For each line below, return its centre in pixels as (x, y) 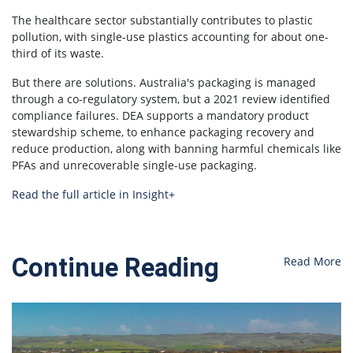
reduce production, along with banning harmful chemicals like (176, 148)
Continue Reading (115, 268)
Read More (312, 261)
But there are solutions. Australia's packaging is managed (164, 82)
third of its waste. (58, 53)
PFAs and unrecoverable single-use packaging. (134, 165)
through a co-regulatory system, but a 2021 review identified (171, 98)
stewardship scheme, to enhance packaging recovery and (163, 132)
